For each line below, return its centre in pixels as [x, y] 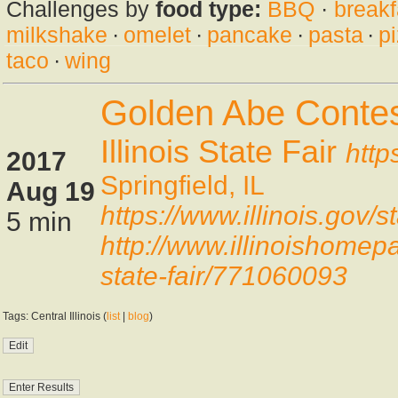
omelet [157, 34]
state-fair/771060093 [224, 275]
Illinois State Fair [219, 151]
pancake [249, 34]
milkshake [57, 34]
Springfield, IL [183, 185]
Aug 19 [51, 191]
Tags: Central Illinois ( [55, 316]
